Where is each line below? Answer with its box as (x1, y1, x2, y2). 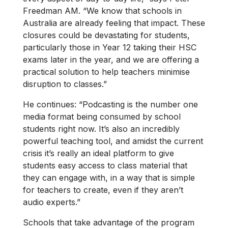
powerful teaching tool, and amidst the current (23, 136, 203, 147)
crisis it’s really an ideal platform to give (23, 148, 174, 159)
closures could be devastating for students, (23, 30, 190, 41)
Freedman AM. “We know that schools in (23, 6, 182, 16)
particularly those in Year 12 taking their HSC (23, 42, 196, 53)
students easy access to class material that (23, 160, 187, 171)
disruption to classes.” (23, 79, 107, 90)
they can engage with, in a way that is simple (23, 173, 195, 183)
